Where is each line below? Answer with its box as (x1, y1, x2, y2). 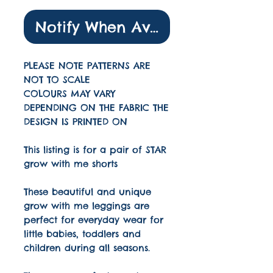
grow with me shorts (24, 158, 118, 170)
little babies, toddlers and (24, 228, 141, 240)
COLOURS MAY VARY (24, 88, 115, 100)
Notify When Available (35, 18, 201, 37)
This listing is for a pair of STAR (24, 144, 166, 156)
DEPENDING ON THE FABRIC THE (24, 102, 169, 114)
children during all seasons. (24, 242, 150, 254)
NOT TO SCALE (24, 74, 90, 86)
